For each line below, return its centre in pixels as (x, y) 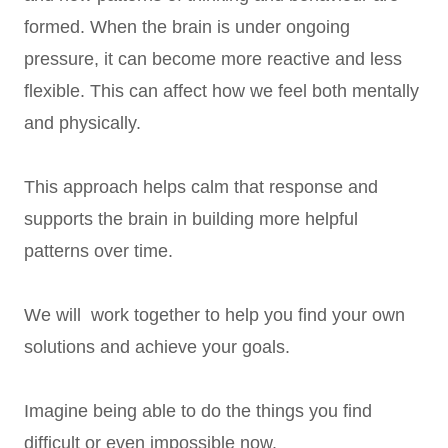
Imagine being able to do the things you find (198, 410)
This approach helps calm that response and (201, 186)
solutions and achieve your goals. (157, 346)
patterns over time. (98, 250)
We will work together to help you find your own (214, 314)
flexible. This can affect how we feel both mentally (221, 90)
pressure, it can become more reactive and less (213, 58)
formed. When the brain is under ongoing (187, 26)
